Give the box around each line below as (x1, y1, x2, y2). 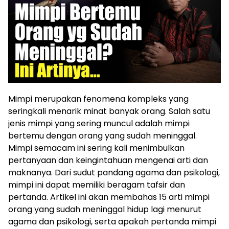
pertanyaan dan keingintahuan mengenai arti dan (8, 154, 208, 166)
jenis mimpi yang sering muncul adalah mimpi (8, 118, 190, 129)
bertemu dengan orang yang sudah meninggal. (8, 130, 197, 142)
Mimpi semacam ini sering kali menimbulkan (8, 142, 185, 154)
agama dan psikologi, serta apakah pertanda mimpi (8, 216, 216, 227)
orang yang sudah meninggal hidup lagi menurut (8, 203, 201, 215)
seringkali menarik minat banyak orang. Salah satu (8, 105, 210, 117)
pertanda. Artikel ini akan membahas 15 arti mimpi (8, 191, 210, 203)
